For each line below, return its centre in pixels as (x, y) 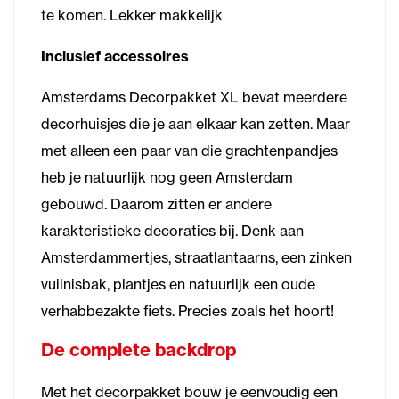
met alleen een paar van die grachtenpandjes (189, 151)
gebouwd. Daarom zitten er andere (156, 204)
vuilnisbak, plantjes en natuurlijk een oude (178, 284)
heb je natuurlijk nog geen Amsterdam (167, 177)
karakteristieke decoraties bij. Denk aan (172, 231)
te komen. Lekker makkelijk (132, 15)
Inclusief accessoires (115, 56)
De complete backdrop (138, 350)
